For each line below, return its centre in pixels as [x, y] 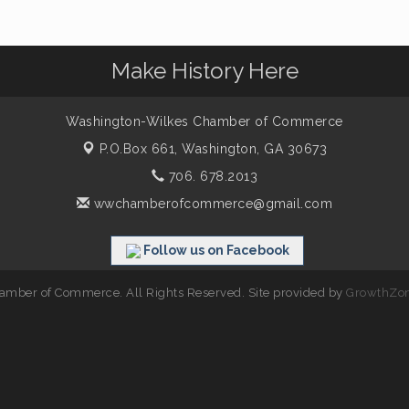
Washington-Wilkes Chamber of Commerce [204, 121]
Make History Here [204, 70]
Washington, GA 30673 [255, 148]
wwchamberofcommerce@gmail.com [211, 203]
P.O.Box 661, [141, 148]
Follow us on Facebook [216, 250]
